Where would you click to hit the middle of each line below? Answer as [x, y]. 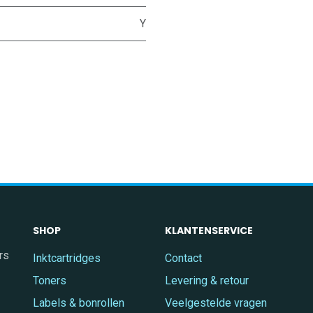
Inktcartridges [67, 259]
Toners [50, 281]
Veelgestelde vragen [216, 303]
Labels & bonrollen [79, 303]
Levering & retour [207, 281]
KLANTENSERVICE [209, 231]
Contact [183, 259]
